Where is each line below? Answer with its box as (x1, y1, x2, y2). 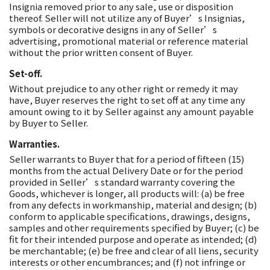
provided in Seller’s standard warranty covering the (9, 175, 235, 188)
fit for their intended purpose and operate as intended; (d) (9, 233, 257, 245)
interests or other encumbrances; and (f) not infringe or (9, 256, 245, 268)
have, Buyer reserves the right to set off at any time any (9, 93, 245, 106)
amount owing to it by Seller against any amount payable (9, 105, 254, 118)
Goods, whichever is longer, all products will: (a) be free (9, 187, 245, 199)
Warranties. (9, 137, 60, 150)
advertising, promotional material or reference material (9, 34, 248, 47)
